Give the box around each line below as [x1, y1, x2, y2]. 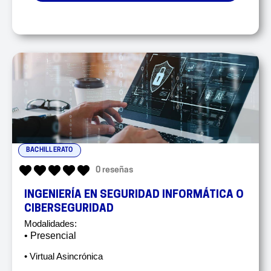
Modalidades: [24, 218, 77, 229]
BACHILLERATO [26, 146, 73, 154]
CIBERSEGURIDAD [24, 203, 114, 215]
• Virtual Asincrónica [24, 250, 103, 261]
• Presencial [24, 230, 76, 241]
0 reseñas [96, 165, 133, 175]
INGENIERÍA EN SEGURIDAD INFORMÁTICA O [24, 189, 244, 201]
